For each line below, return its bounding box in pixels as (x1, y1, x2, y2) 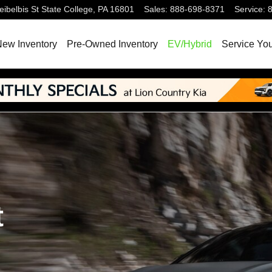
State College (41, 5, 93, 14)
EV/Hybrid (168, 38, 212, 49)
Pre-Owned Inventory (67, 38, 158, 49)
